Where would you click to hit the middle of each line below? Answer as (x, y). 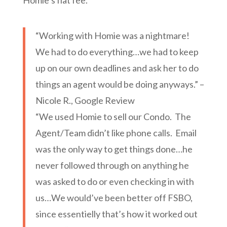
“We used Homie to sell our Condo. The (113, 117)
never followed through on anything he (112, 165)
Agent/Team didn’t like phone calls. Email (116, 133)
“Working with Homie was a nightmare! (112, 36)
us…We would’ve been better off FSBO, (114, 198)
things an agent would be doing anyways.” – (120, 84)
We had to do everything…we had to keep (117, 52)
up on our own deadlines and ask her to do (117, 68)
